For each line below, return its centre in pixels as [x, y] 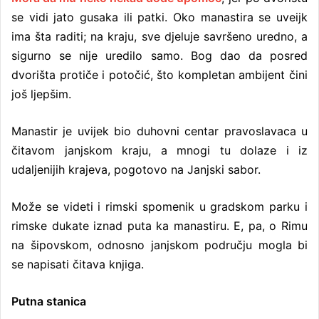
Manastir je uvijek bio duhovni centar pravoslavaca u [159, 131]
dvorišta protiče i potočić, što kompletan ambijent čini [159, 74]
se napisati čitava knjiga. [78, 264]
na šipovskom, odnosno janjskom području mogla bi [159, 245]
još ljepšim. [41, 94]
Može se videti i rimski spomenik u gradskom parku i [159, 206]
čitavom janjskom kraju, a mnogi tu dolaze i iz [159, 150]
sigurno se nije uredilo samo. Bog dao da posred [159, 55]
